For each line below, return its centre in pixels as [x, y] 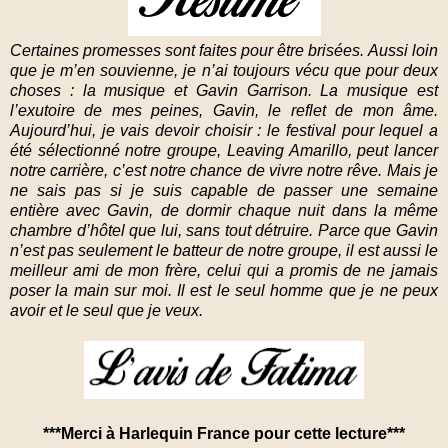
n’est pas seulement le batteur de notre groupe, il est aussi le [224, 250]
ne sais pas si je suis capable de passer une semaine [224, 190]
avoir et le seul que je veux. [106, 310]
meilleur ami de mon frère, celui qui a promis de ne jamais [224, 270]
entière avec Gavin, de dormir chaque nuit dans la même [224, 210]
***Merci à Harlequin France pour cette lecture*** [224, 433]
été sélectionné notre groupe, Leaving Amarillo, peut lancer [224, 150]
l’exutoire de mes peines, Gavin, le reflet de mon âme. [224, 110]
